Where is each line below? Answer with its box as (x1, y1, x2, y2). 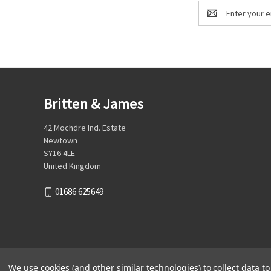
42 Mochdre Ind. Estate (44, 122, 126, 134)
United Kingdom (44, 160, 101, 172)
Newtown (44, 135, 77, 146)
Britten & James (44, 94, 143, 114)
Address (198, 14, 229, 25)
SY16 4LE (44, 148, 75, 159)
